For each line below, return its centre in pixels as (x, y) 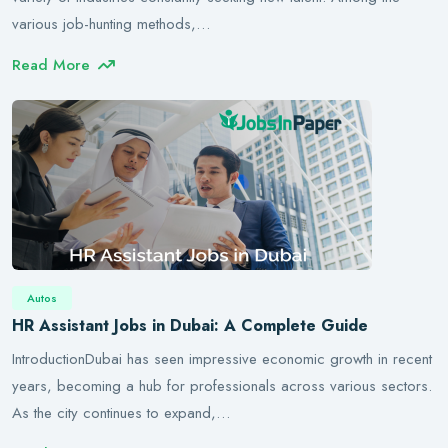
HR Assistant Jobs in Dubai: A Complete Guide (190, 325)
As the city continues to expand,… (121, 413)
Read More (51, 65)
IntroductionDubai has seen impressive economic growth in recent (222, 359)
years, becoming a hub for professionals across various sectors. (222, 386)
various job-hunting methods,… (111, 24)
